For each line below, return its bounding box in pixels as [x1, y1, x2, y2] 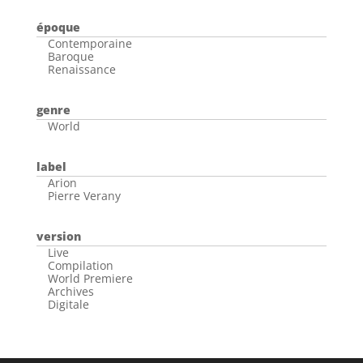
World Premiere [47, 271, 133, 286]
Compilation [47, 258, 113, 273]
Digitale [47, 297, 89, 312]
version [36, 228, 81, 244]
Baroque [47, 49, 94, 64]
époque [36, 19, 80, 35]
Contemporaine [47, 36, 132, 51]
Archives [47, 284, 94, 299]
